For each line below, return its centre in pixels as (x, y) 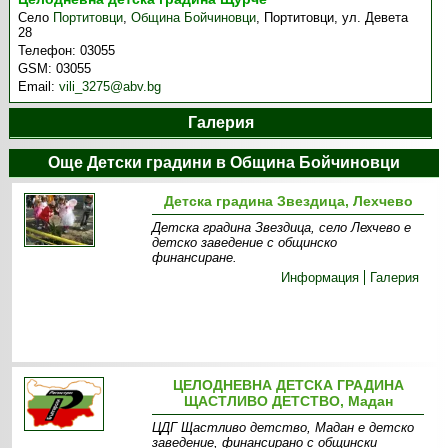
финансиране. (195, 257)
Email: (39, 86)
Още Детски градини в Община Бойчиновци (223, 162)
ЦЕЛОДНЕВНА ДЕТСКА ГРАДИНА (288, 385)
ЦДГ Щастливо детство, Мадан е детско (283, 427)
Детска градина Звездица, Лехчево (288, 201)
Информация (320, 277)
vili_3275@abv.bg (110, 86)
